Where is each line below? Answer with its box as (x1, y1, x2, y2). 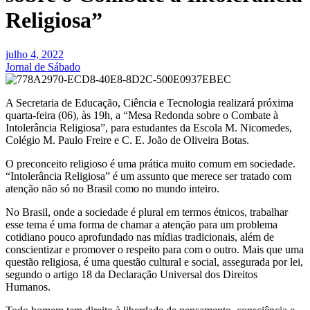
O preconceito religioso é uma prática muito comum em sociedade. (6, 157, 295, 170)
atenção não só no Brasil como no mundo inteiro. (6, 182, 219, 194)
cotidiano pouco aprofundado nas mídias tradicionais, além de (6, 230, 274, 243)
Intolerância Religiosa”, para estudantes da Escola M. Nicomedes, (6, 121, 292, 134)
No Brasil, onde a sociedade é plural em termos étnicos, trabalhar (6, 206, 288, 218)
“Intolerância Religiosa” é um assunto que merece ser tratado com (6, 170, 291, 182)
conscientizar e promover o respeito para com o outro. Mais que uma (6, 243, 304, 255)
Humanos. (6, 280, 51, 293)
